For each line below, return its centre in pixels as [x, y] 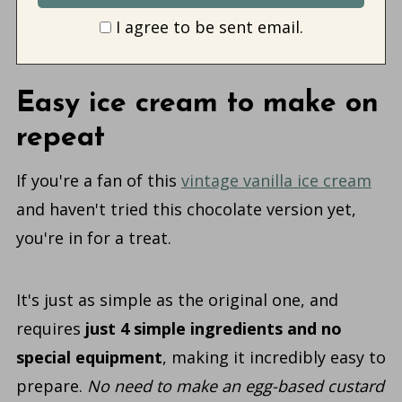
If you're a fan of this [98, 181]
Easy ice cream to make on [197, 105]
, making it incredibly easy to [274, 358]
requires [50, 329]
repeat [60, 139]
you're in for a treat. [93, 238]
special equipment [89, 358]
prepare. [51, 386]
